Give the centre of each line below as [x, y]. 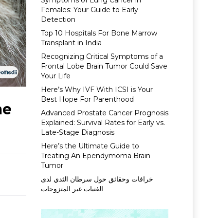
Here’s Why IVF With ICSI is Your [97, 90]
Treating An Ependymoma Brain [95, 156]
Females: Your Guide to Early [89, 10]
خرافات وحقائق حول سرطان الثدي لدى [97, 179]
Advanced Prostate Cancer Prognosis [104, 113]
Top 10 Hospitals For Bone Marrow [99, 33]
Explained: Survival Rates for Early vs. [103, 123]
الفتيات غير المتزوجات [72, 189]
